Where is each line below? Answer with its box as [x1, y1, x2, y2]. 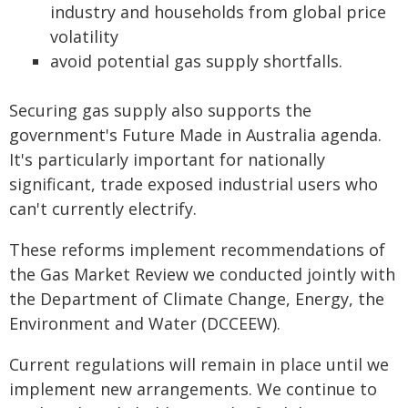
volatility [50, 25, 118, 47]
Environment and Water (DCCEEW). [9, 312, 280, 334]
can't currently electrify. [9, 198, 197, 219]
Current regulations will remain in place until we [9, 353, 389, 375]
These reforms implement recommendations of [9, 239, 385, 260]
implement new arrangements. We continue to [9, 378, 377, 400]
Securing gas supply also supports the [9, 99, 311, 121]
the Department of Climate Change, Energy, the [9, 288, 384, 310]
